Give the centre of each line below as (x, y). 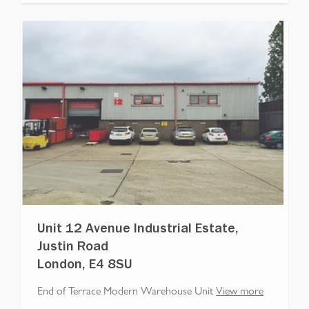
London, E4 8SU (85, 266)
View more (240, 290)
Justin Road (73, 248)
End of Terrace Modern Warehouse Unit (125, 290)
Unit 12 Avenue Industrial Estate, (138, 230)
